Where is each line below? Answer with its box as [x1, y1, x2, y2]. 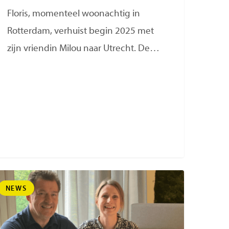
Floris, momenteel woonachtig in [7, 9, 141, 19]
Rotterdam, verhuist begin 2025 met [7, 27, 154, 37]
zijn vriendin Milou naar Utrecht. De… [7, 44, 160, 54]
